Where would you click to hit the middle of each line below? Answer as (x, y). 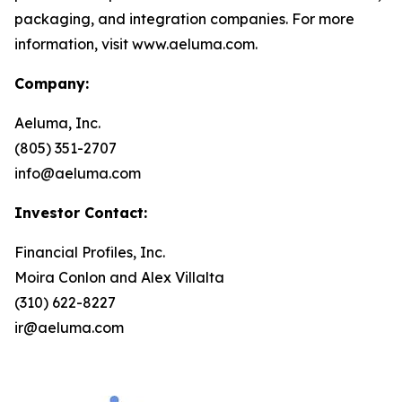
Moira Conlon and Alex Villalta (119, 277)
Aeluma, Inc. (57, 123)
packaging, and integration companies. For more (184, 19)
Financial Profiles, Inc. (90, 252)
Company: (52, 83)
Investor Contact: (81, 213)
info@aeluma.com (78, 173)
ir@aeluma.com (69, 328)
